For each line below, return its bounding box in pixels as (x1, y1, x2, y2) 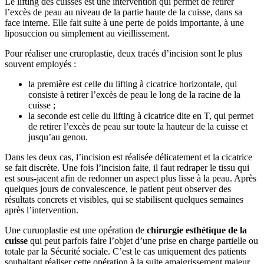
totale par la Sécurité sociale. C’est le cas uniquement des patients (5, 246, 246, 257)
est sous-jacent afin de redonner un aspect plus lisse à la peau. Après (5, 173, 256, 184)
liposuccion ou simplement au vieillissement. (5, 28, 170, 39)
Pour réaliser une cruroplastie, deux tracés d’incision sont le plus (5, 48, 242, 59)
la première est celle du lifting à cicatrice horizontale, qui (28, 79, 237, 90)
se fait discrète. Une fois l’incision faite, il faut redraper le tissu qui (5, 163, 249, 173)
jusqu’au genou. (28, 132, 88, 143)
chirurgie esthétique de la (147, 225, 247, 236)
